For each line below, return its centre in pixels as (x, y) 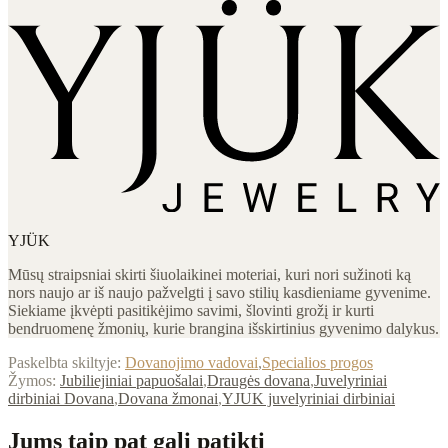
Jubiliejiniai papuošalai (131, 381)
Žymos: (32, 381)
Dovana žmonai (168, 399)
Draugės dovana (258, 381)
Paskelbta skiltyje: (64, 363)
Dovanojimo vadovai (191, 363)
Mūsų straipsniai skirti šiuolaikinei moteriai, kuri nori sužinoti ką (209, 275)
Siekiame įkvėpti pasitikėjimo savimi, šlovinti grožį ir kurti (191, 311)
